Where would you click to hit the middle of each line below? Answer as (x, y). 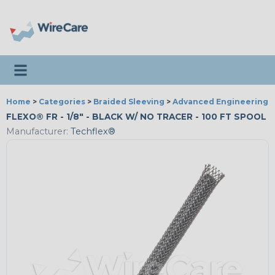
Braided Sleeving (129, 102)
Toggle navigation (56, 66)
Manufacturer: (37, 132)
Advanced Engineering (220, 102)
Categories (62, 102)
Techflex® (92, 132)
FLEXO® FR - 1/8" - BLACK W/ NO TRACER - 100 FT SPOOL (136, 117)
